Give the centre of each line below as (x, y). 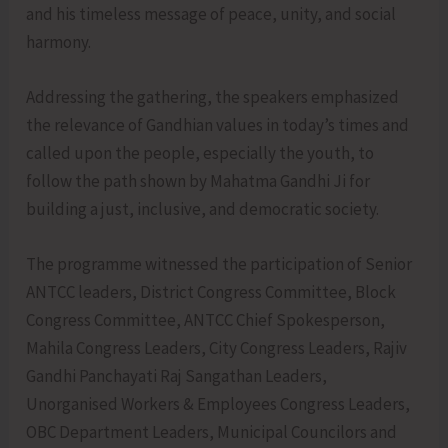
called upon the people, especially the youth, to (200, 152)
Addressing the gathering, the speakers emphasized (213, 96)
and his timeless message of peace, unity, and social (211, 13)
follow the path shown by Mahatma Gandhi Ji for (198, 180)
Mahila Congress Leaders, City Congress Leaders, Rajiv (217, 348)
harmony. (59, 41)
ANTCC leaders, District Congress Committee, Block (211, 292)
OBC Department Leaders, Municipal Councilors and (212, 432)
